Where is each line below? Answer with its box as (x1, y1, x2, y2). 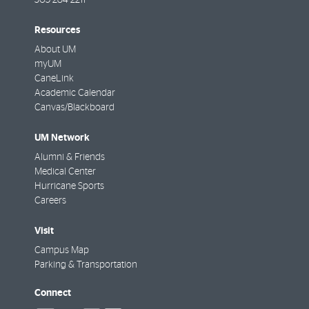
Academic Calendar (34, 88, 115, 98)
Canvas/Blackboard (34, 102, 114, 112)
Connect (34, 288, 71, 299)
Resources (34, 24, 80, 35)
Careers (34, 196, 66, 206)
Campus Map (34, 246, 89, 256)
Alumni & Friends (34, 152, 105, 163)
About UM (34, 44, 76, 54)
